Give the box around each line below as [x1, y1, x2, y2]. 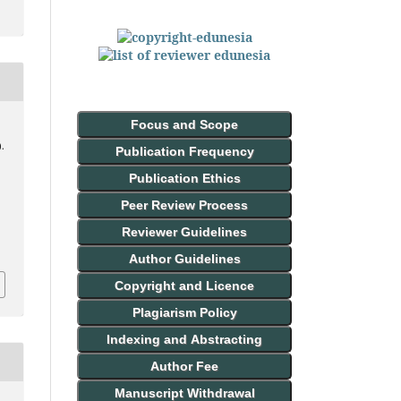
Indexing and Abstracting [107, 331, 262, 346]
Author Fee [150, 358, 218, 373]
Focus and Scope [131, 116, 238, 132]
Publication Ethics [128, 170, 241, 185]
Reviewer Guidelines [122, 224, 247, 239]
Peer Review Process [121, 197, 248, 212]
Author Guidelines [128, 251, 241, 266]
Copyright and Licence [115, 277, 254, 293]
